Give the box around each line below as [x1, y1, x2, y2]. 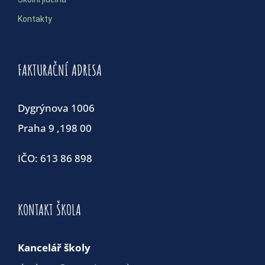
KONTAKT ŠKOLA [18, 199, 81, 219]
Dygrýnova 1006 [18, 101, 95, 115]
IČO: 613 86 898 [18, 151, 92, 165]
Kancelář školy [18, 240, 91, 254]
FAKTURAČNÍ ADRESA [18, 60, 102, 79]
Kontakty [18, 14, 52, 24]
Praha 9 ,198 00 [18, 121, 92, 135]
